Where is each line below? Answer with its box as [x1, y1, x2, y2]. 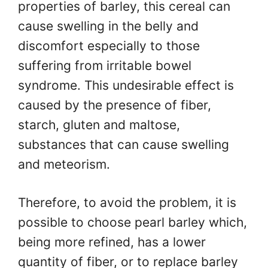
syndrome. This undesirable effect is [18, 77, 234, 93]
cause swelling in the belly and [18, 18, 199, 33]
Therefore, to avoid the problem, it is [18, 195, 236, 211]
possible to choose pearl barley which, [18, 215, 247, 230]
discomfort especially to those [18, 38, 200, 53]
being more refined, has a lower [18, 234, 206, 250]
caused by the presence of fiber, [18, 97, 211, 112]
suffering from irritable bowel [18, 57, 191, 73]
